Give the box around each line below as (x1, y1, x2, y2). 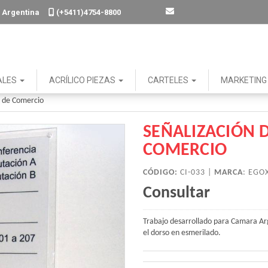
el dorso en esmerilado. (143, 229, 221, 237)
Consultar (143, 185, 210, 202)
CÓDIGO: (143, 168, 178, 177)
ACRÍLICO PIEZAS (49, 75, 117, 85)
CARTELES (148, 75, 190, 85)
